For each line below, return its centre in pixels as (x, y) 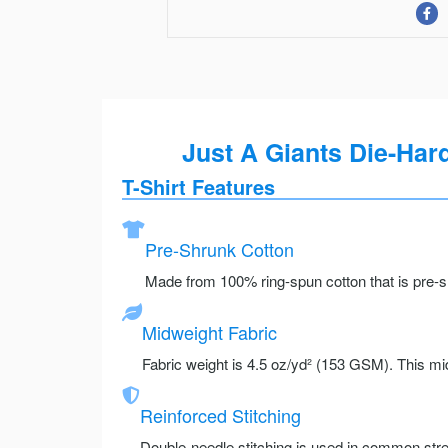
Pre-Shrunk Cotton (219, 249)
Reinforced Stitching (220, 415)
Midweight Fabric (209, 332)
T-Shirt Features (198, 187)
